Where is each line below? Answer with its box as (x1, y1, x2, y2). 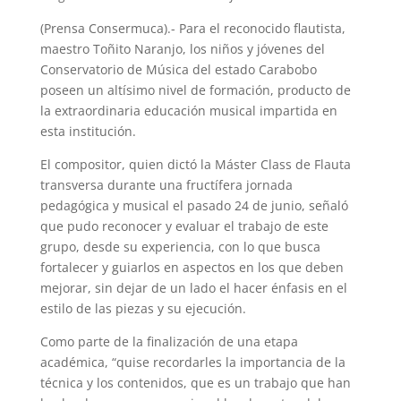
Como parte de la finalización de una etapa (39, 332, 298, 350)
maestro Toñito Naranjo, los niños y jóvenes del (39, 39, 325, 57)
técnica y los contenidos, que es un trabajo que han (39, 373, 351, 391)
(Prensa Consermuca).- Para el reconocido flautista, (39, 19, 346, 37)
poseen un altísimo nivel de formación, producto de (39, 81, 351, 98)
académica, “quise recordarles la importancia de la (39, 353, 346, 371)
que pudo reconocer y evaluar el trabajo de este (39, 217, 328, 235)
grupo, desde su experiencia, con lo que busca (39, 237, 320, 255)
